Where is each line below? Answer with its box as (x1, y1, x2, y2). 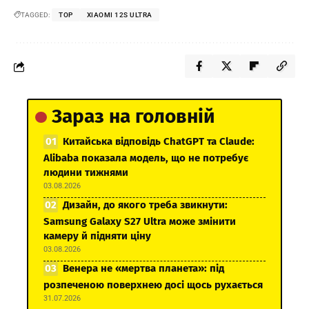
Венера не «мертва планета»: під (63, 262, 224, 275)
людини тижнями (43, 166, 128, 179)
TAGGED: (21, 11, 50, 19)
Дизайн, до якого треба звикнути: (63, 199, 228, 212)
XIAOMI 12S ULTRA (86, 11, 152, 19)
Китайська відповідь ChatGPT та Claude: (63, 135, 255, 148)
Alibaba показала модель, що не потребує (43, 152, 248, 165)
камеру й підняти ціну (43, 230, 151, 243)
